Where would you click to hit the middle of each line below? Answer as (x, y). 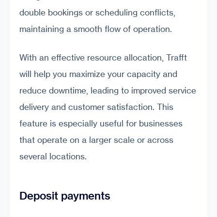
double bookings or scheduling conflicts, (97, 12)
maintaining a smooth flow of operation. (96, 29)
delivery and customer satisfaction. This (96, 107)
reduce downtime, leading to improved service (108, 91)
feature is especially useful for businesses (101, 124)
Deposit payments (65, 195)
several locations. (53, 156)
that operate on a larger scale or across (96, 140)
